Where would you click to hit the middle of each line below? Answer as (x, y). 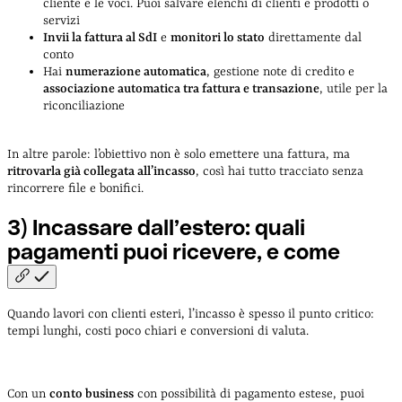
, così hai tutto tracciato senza (280, 171)
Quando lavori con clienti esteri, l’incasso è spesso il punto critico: (191, 315)
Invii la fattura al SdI (100, 37)
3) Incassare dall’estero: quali (156, 227)
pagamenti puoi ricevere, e (145, 251)
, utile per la (354, 88)
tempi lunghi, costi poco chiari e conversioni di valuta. (158, 332)
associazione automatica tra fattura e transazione (181, 88)
